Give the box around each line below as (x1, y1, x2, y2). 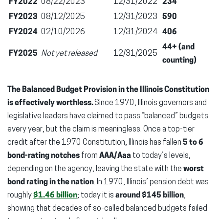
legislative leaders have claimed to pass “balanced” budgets (7, 112, 208, 120)
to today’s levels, (131, 152, 191, 160)
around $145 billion (115, 191, 184, 199)
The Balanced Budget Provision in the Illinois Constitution (7, 86, 209, 94)
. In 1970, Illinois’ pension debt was (94, 178, 209, 186)
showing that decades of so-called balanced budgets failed (7, 204, 207, 213)
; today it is (77, 191, 115, 199)
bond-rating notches (7, 152, 80, 160)
